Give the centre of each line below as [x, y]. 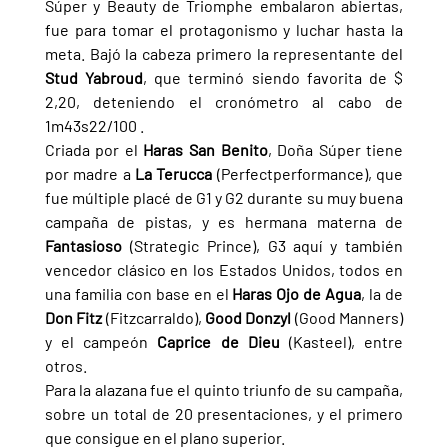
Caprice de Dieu [223, 341]
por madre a [89, 173]
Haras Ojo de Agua [297, 293]
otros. [65, 365]
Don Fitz [75, 317]
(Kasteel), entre [346, 341]
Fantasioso [87, 245]
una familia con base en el [138, 293]
